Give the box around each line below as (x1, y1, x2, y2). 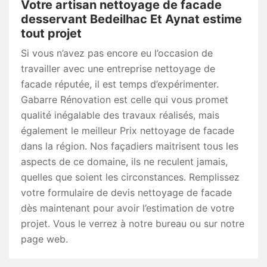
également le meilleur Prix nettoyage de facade (21, 125, 234, 137)
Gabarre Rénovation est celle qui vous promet (21, 94, 228, 106)
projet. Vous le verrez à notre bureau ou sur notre (21, 218, 244, 230)
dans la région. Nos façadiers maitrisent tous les (21, 140, 238, 153)
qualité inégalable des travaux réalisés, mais (21, 109, 219, 122)
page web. (21, 233, 68, 246)
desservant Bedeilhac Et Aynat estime (21, 12, 242, 27)
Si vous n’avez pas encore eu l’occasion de (21, 47, 213, 60)
